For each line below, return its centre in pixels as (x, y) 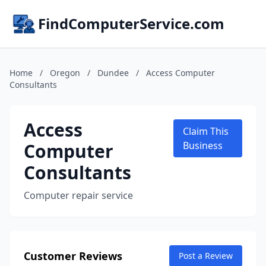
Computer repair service (78, 195)
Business (203, 145)
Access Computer (180, 73)
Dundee (113, 73)
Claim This (206, 131)
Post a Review (206, 256)
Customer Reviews (73, 256)
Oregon (65, 73)
